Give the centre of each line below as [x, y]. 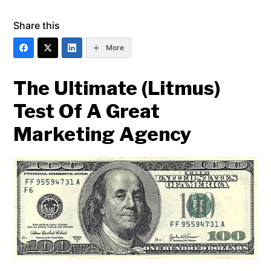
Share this [37, 25]
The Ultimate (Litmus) [117, 88]
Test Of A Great [87, 111]
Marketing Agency [103, 134]
